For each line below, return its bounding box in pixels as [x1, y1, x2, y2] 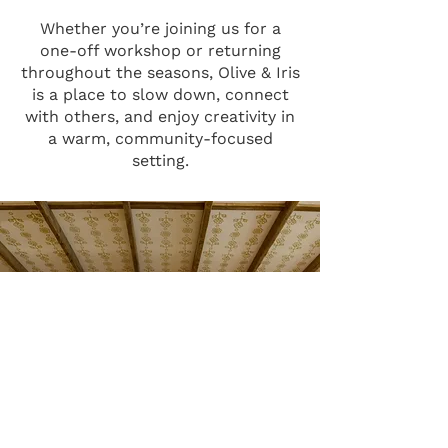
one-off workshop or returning [39, 41, 281, 61]
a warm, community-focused [47, 129, 273, 149]
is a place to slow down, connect [31, 85, 289, 105]
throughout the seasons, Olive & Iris [20, 63, 300, 83]
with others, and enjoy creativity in [25, 107, 295, 127]
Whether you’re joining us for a [39, 19, 281, 39]
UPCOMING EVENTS [79, 248, 240, 269]
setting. [131, 151, 189, 171]
